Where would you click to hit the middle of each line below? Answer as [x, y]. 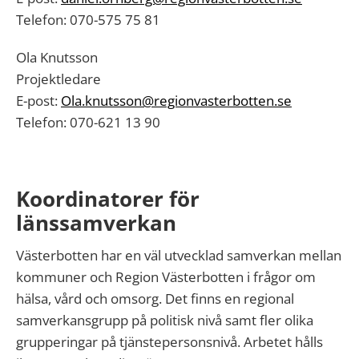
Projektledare [58, 79]
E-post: [38, 101]
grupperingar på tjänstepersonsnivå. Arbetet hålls [169, 342]
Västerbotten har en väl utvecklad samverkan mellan [179, 255]
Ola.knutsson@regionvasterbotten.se [176, 101]
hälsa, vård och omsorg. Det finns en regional [155, 298]
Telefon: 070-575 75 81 [88, 20]
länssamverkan [96, 223]
